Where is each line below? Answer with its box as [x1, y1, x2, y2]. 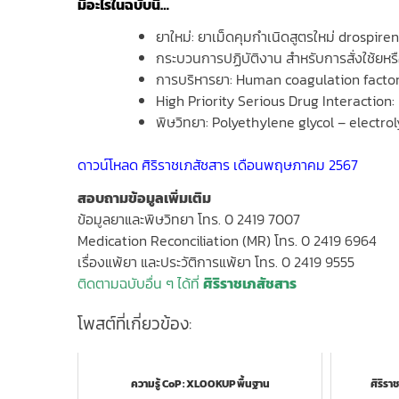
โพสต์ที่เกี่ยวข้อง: [77, 310, 191, 336]
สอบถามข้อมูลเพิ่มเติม [77, 187, 214, 209]
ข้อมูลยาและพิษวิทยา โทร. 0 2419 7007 [77, 208, 300, 231]
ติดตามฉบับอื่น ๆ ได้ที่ [77, 273, 203, 295]
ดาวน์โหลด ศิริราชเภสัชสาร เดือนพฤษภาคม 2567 [77, 154, 358, 176]
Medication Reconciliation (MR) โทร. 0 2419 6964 [77, 230, 377, 252]
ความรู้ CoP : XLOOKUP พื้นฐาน [130, 375, 270, 392]
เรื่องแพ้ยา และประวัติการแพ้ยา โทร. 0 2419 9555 [77, 251, 354, 273]
